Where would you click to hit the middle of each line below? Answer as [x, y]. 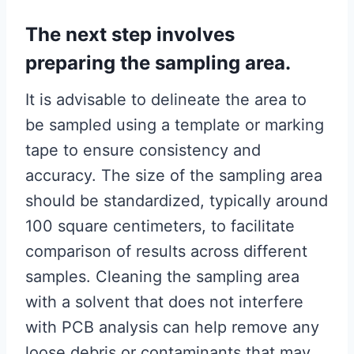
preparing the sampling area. [158, 63]
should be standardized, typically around [177, 201]
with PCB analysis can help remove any [172, 328]
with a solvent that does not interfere [164, 302]
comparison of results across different [166, 252]
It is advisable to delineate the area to [166, 100]
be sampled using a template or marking [175, 125]
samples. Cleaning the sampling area [162, 277]
